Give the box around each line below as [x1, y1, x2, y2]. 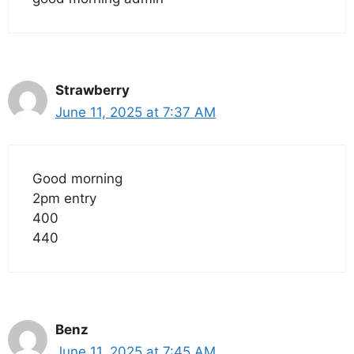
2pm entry [32, 190, 96, 206]
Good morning [32, 170, 122, 186]
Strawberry [55, 82, 130, 99]
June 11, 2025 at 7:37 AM [55, 104, 216, 121]
